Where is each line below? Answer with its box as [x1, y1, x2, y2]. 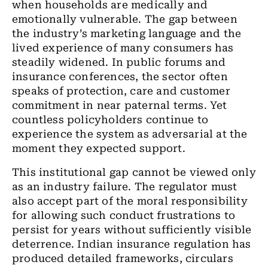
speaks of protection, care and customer [12, 85, 230, 97]
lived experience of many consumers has [12, 42, 234, 54]
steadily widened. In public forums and [12, 56, 226, 68]
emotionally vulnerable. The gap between [12, 13, 237, 25]
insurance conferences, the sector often [12, 71, 228, 83]
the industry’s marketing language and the [12, 28, 242, 39]
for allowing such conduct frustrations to [12, 209, 236, 221]
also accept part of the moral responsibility [12, 195, 248, 207]
